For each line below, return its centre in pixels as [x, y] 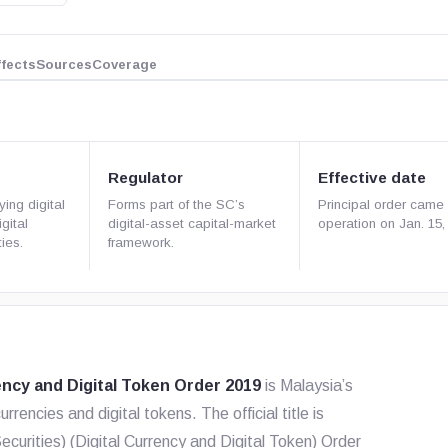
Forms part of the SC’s [176, 204]
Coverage [125, 64]
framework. [141, 242]
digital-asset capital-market [192, 223]
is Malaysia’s [307, 385]
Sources [64, 64]
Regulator [145, 177]
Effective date [371, 177]
